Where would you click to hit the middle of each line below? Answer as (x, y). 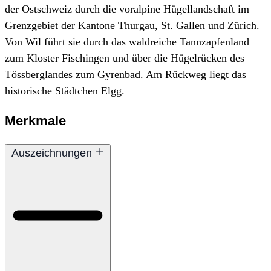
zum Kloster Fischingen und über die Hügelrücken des (125, 58)
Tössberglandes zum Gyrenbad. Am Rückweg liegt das (126, 75)
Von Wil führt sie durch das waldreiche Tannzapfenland (127, 42)
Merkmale (35, 121)
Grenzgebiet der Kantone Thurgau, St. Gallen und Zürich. (132, 26)
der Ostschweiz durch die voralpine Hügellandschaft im (127, 9)
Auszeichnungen (53, 153)
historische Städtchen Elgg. (65, 91)
